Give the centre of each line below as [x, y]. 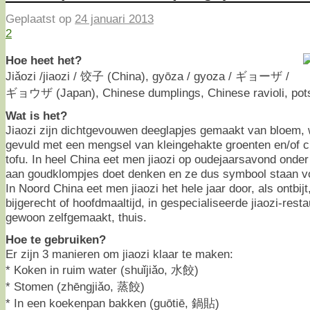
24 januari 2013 [114, 19]
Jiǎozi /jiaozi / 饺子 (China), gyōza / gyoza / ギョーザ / [147, 76]
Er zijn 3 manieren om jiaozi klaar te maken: [119, 254]
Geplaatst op [40, 19]
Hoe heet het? [44, 60]
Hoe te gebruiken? [56, 239]
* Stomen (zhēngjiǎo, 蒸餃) [75, 286]
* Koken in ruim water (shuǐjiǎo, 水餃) [102, 270]
